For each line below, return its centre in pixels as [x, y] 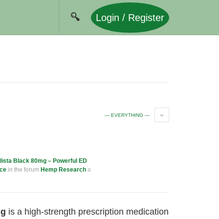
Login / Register [130, 18]
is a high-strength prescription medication [87, 212]
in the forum [23, 170]
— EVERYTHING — [127, 115]
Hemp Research [63, 170]
